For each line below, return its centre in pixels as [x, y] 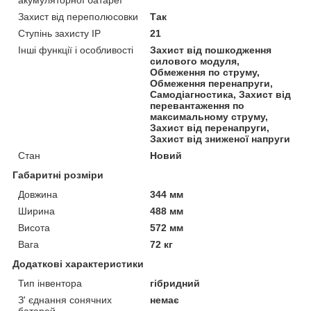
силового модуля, [195, 61]
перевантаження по [197, 106]
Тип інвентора [50, 284]
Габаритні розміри [58, 175]
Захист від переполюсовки [78, 17]
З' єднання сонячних [65, 300]
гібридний [175, 284]
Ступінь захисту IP [59, 34]
